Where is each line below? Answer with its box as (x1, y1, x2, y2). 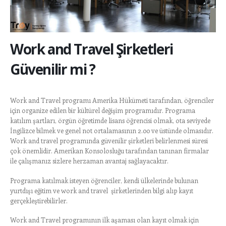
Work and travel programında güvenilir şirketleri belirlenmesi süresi (10, 136, 208, 145)
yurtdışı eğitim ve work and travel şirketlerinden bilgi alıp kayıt (10, 186, 193, 195)
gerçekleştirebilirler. (10, 196, 68, 205)
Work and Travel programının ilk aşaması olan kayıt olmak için (10, 215, 199, 224)
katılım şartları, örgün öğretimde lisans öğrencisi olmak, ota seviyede (10, 116, 210, 125)
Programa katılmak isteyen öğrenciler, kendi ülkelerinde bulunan (10, 176, 198, 185)
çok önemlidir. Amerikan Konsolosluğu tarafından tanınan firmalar (10, 146, 209, 155)
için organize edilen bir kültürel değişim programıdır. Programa (10, 106, 195, 115)
